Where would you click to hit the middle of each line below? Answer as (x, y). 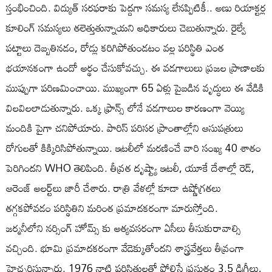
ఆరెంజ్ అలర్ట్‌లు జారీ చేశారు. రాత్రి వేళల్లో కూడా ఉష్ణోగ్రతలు (114, 188)
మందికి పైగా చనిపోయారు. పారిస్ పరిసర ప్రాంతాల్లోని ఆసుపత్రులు (125, 127)
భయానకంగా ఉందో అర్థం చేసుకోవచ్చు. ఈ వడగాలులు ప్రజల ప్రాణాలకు (136, 67)
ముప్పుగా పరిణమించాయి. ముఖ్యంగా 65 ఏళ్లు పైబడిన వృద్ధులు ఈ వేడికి (135, 87)
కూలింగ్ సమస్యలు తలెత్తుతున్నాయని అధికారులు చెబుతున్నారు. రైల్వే (126, 27)
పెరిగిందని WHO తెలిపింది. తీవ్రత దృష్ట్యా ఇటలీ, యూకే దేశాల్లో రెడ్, (130, 168)
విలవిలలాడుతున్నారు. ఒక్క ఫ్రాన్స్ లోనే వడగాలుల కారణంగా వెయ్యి (125, 107)
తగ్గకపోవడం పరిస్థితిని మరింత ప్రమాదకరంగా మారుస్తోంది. (112, 208)
